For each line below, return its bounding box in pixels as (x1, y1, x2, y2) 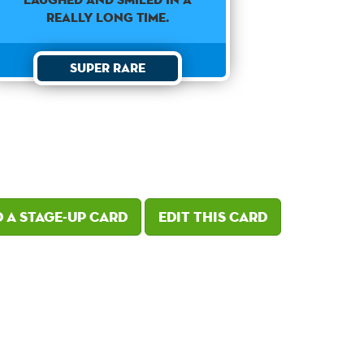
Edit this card (158, 207, 267, 227)
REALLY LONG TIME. (46, 9, 170, 27)
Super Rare (70, 59, 146, 77)
